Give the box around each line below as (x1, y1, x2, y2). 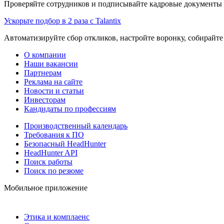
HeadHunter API (24, 148, 77, 157)
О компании (24, 50, 66, 59)
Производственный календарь (24, 121, 127, 130)
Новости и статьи (24, 86, 84, 95)
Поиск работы (24, 157, 72, 166)
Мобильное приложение (4, 183, 87, 192)
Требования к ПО (24, 130, 84, 139)
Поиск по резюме (24, 166, 83, 175)
